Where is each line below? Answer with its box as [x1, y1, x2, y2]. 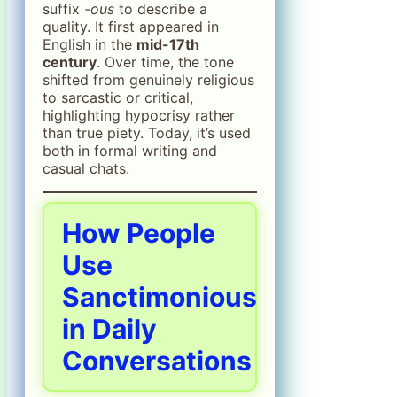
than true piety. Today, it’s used [43, 123, 251, 142]
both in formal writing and [43, 141, 217, 160]
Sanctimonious [62, 280, 257, 313]
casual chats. [43, 159, 129, 177]
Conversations [62, 344, 252, 377]
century [43, 52, 97, 71]
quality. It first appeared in [43, 17, 219, 35]
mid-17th [136, 35, 199, 53]
